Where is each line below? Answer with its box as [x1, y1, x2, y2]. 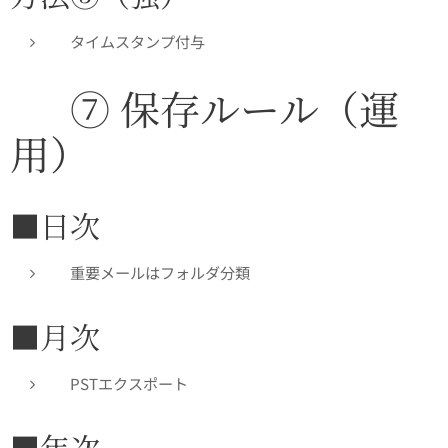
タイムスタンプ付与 [70, 30, 205, 53]
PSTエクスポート [70, 372, 188, 395]
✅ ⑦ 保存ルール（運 [10, 79, 399, 137]
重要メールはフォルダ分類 [70, 261, 250, 284]
